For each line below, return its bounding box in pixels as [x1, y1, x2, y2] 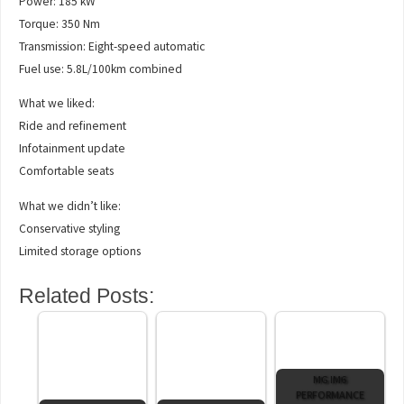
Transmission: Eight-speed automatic [19, 38, 206, 54]
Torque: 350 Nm [19, 15, 101, 32]
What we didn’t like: [19, 197, 122, 214]
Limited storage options [19, 243, 142, 259]
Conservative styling [19, 220, 121, 236]
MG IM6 [313, 372, 347, 386]
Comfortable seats [19, 163, 115, 179]
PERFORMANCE [295, 387, 364, 401]
